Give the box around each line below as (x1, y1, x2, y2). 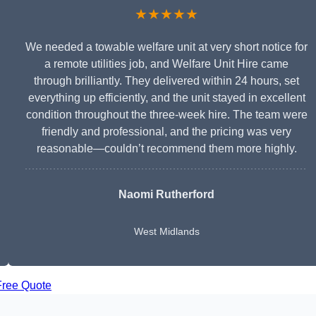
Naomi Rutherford (119, 188, 214, 201)
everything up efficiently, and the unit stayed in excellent (28, 92, 305, 104)
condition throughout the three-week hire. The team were (25, 109, 308, 121)
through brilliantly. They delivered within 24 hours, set (34, 75, 299, 87)
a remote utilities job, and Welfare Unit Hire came (44, 58, 288, 71)
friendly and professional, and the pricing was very (42, 126, 291, 138)
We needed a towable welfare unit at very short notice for (25, 41, 308, 54)
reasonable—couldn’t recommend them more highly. (36, 142, 297, 155)
